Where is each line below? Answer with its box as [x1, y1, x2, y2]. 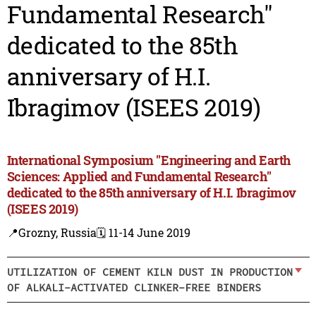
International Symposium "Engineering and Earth [6, 152, 291, 169]
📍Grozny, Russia [6, 225, 97, 241]
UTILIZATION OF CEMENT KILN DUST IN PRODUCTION [6, 265, 293, 279]
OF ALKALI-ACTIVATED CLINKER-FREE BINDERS [6, 280, 261, 294]
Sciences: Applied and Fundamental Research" [6, 168, 272, 186]
